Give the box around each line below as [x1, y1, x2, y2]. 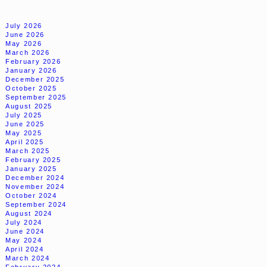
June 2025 [5, 120, 45, 128]
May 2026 [5, 39, 42, 47]
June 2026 [5, 30, 45, 38]
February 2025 [5, 156, 61, 163]
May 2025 [5, 129, 42, 136]
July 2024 [5, 218, 42, 226]
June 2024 [5, 227, 45, 235]
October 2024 [5, 191, 57, 199]
